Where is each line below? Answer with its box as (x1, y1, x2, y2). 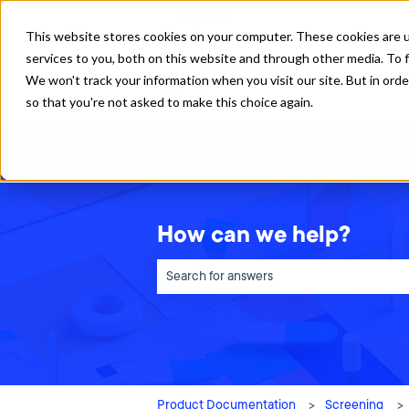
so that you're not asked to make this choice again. (26, 94, 313, 110)
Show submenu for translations (216, 8, 389, 26)
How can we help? (157, 218, 351, 250)
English (175, 8, 216, 26)
